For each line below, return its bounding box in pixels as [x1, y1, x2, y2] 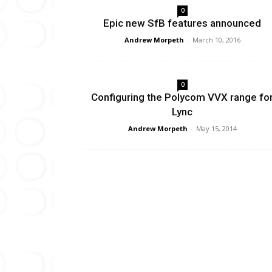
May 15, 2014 [195, 123, 237, 133]
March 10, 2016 [192, 35, 240, 44]
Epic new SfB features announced [103, 16, 261, 29]
